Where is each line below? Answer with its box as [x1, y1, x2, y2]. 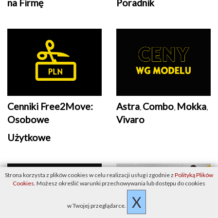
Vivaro [116, 114, 145, 126]
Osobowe [7, 114, 49, 126]
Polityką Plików [175, 171, 213, 179]
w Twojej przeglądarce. [67, 202, 127, 209]
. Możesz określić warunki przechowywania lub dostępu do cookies [34, 180, 205, 187]
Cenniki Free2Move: [7, 101, 93, 112]
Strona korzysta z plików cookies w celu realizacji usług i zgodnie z [5, 171, 175, 179]
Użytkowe [7, 132, 51, 144]
